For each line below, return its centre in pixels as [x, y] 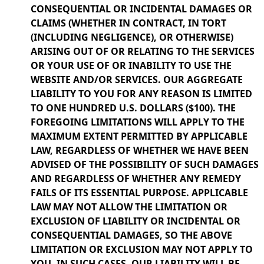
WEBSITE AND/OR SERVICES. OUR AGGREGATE [137, 80]
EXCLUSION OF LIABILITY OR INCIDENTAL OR [136, 221]
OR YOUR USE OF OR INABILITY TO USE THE [131, 65]
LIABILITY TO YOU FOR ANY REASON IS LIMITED [141, 94]
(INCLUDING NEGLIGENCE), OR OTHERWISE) [132, 37]
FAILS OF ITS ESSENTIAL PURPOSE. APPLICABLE [139, 193]
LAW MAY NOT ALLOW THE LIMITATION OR [129, 207]
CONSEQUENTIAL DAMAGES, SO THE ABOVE [131, 235]
